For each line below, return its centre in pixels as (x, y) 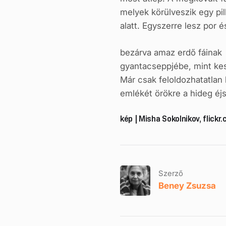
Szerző (171, 174)
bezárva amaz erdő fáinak (171, 52)
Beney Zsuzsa (187, 186)
